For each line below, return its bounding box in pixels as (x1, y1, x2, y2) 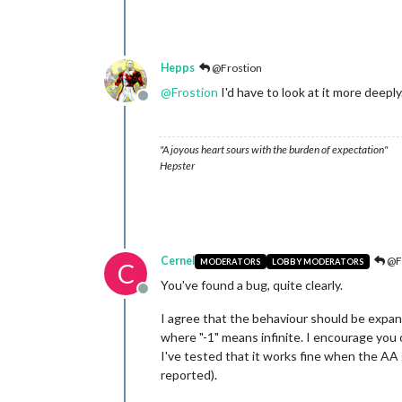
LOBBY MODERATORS (271, 256, 364, 267)
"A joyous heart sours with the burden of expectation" (160, 143, 388, 157)
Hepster (160, 159, 195, 173)
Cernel (161, 254, 195, 268)
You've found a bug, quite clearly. (161, 277, 343, 293)
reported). (161, 367, 217, 383)
